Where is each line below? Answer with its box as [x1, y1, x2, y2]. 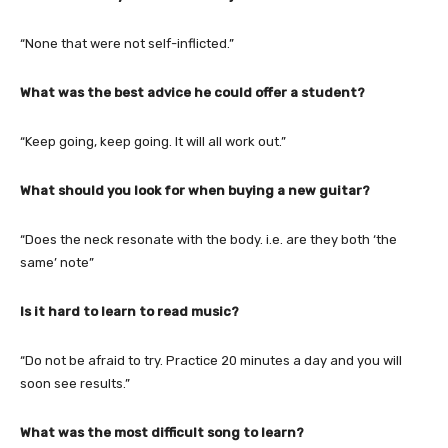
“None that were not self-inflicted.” [20, 35, 234, 51]
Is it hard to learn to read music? [20, 303, 239, 319]
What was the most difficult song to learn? [20, 424, 304, 440]
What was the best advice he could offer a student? [20, 84, 365, 100]
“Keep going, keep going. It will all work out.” [20, 133, 286, 149]
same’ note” [20, 254, 94, 270]
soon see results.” [20, 375, 130, 391]
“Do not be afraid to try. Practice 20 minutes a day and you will [20, 352, 402, 368]
